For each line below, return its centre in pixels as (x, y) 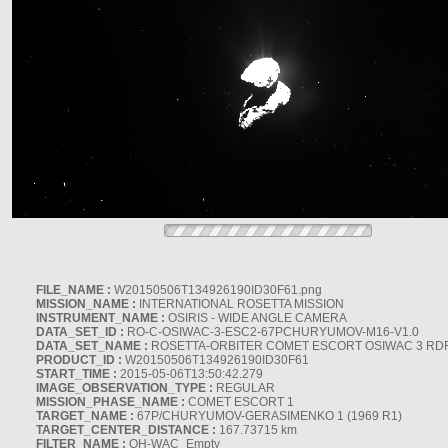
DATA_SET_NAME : (92, 346)
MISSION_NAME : (86, 304)
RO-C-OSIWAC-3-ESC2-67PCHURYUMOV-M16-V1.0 (271, 332)
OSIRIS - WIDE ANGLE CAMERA (256, 318)
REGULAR (244, 388)
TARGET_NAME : (85, 416)
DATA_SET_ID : (80, 332)
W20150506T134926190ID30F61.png (216, 290)
